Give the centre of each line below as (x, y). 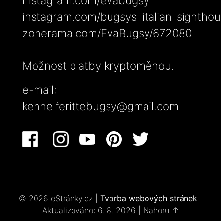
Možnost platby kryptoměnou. (98, 65)
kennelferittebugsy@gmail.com (100, 106)
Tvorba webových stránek (149, 199)
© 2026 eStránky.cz (57, 199)
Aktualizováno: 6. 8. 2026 (89, 210)
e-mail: (39, 89)
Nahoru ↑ (161, 210)
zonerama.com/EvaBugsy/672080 (107, 33)
